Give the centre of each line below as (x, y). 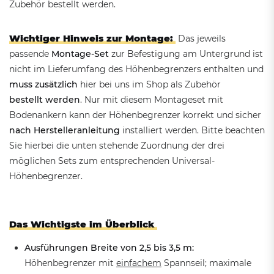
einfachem (139, 263)
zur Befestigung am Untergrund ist (186, 54)
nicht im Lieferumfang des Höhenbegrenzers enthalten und (136, 69)
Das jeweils (201, 39)
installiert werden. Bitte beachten (192, 131)
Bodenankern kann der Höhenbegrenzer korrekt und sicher (135, 115)
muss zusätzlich (43, 85)
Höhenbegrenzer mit (70, 263)
